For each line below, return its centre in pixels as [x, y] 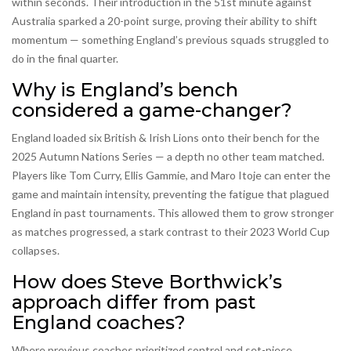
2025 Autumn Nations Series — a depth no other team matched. [168, 157]
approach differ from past [134, 302]
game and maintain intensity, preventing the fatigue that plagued [170, 194]
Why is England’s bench [125, 90]
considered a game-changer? [152, 110]
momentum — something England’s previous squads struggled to [170, 40]
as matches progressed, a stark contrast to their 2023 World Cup [171, 232]
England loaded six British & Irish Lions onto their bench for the [166, 138]
